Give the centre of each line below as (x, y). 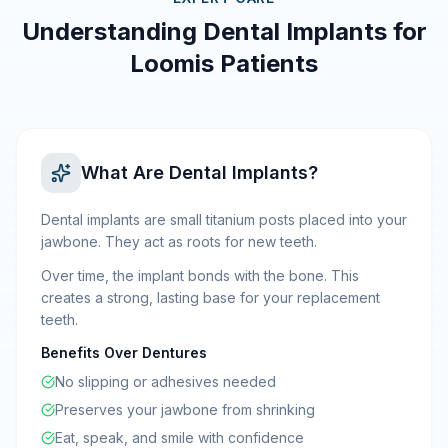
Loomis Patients (224, 63)
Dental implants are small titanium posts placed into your (224, 219)
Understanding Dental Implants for (224, 31)
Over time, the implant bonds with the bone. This (200, 275)
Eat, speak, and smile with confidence (179, 437)
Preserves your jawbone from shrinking (185, 409)
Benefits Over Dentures (124, 352)
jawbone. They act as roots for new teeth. (179, 241)
